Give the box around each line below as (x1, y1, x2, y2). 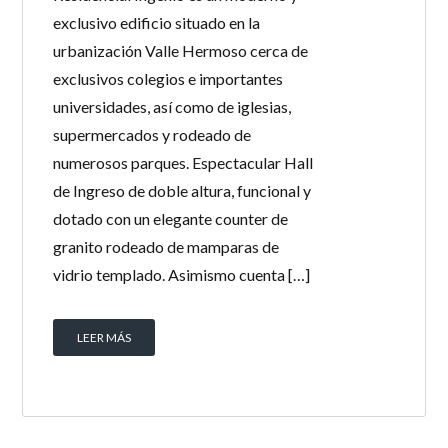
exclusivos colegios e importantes (53, 69, 284, 88)
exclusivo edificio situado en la (53, 13, 261, 32)
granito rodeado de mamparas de (53, 237, 280, 256)
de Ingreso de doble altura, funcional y (53, 181, 312, 200)
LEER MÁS (77, 330, 132, 345)
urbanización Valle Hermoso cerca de (53, 41, 309, 60)
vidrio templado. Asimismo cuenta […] (53, 265, 311, 284)
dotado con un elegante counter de (53, 209, 289, 228)
